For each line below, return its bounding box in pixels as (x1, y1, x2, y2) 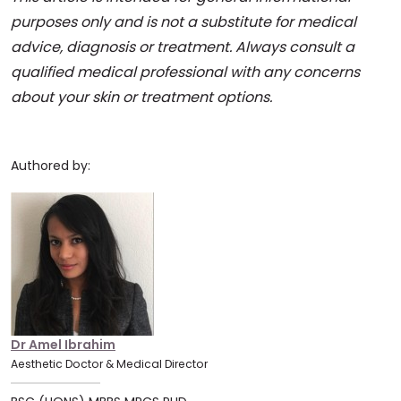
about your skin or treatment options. (11, 86, 272, 107)
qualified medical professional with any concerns (11, 61, 360, 82)
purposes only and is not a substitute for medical (11, 11, 356, 32)
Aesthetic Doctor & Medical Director (11, 355, 208, 371)
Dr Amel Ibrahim (11, 335, 115, 354)
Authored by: (11, 156, 90, 175)
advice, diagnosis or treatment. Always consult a (11, 36, 354, 57)
